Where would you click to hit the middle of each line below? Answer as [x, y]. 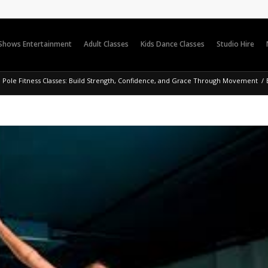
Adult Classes [106, 44]
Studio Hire [235, 44]
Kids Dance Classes [173, 44]
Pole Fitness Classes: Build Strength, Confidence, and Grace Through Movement [130, 80]
